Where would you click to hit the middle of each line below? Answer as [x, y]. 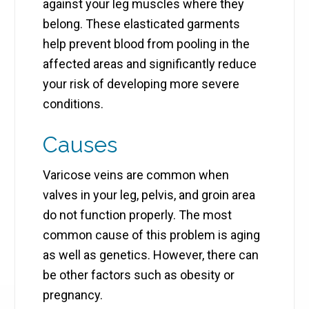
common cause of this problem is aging [152, 235]
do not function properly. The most [138, 215]
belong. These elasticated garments [142, 24]
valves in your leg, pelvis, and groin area [149, 195]
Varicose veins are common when [136, 175]
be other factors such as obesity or [139, 275]
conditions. [73, 104]
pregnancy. [73, 295]
